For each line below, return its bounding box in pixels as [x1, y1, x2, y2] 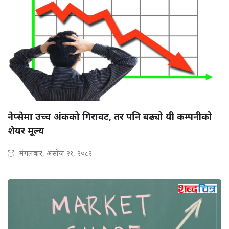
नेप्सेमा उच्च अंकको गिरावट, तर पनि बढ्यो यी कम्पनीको [8, 110, 212, 123]
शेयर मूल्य [8, 124, 44, 137]
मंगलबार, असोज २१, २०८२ [19, 148, 92, 158]
